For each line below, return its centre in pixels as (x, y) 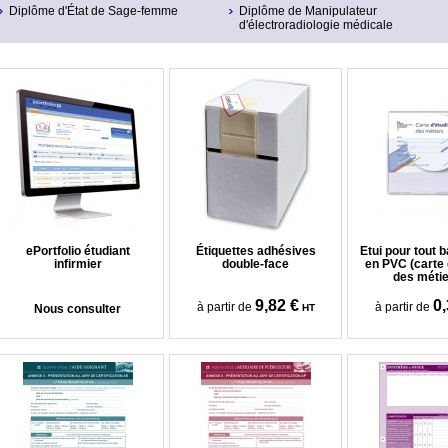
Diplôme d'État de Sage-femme (93, 11)
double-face (255, 264)
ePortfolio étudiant (77, 251)
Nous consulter (77, 309)
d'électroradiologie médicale (316, 25)
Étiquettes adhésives (255, 251)
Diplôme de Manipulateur (308, 11)
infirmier (77, 264)
